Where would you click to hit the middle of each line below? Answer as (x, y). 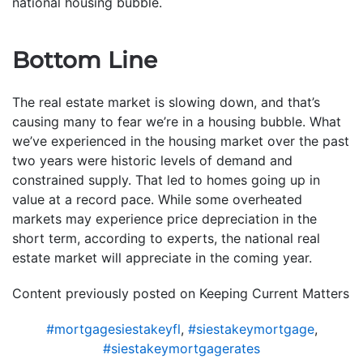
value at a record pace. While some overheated (157, 199)
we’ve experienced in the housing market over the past (181, 141)
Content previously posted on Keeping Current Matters (181, 293)
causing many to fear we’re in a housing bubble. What (177, 121)
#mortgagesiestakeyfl (113, 329)
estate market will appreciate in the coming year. (162, 257)
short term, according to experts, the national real (166, 238)
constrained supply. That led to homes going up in (166, 179)
